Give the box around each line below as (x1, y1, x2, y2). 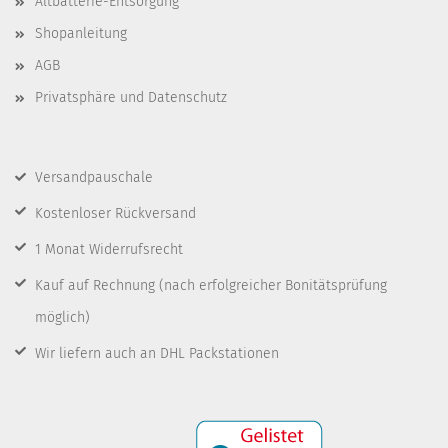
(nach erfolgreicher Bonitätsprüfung (159, 277, 387, 294)
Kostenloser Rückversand (35, 205, 196, 222)
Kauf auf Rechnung (35, 277, 159, 294)
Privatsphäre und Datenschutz (35, 89, 227, 106)
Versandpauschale (35, 169, 153, 186)
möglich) (35, 309, 90, 326)
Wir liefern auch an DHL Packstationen (35, 345, 279, 362)
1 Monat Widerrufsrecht (35, 241, 183, 258)
